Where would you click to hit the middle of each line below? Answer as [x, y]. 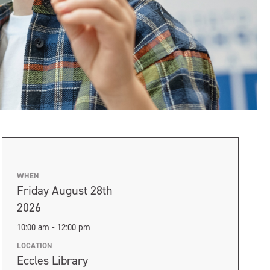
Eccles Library [52, 260]
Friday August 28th [64, 190]
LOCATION [34, 246]
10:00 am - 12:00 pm [53, 227]
